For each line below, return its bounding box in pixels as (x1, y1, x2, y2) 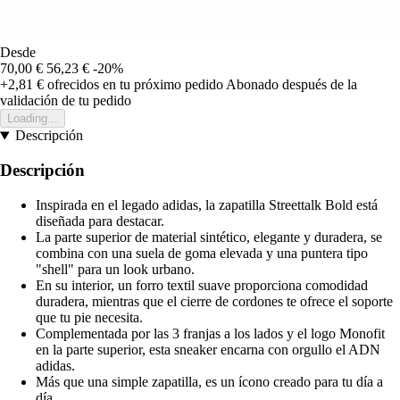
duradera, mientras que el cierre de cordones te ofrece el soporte (36, 293, 393, 309)
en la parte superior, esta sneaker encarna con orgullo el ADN (36, 341, 380, 357)
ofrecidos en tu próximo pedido (44, 77, 223, 93)
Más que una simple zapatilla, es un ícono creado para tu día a (36, 373, 383, 389)
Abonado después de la (226, 77, 357, 93)
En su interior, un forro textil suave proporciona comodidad (36, 277, 368, 293)
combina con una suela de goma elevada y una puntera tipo (36, 245, 368, 261)
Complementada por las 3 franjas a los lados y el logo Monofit (36, 325, 385, 341)
